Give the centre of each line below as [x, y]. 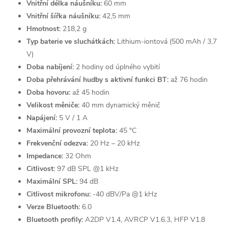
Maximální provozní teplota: [72, 131]
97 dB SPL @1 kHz [87, 169]
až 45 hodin [91, 92]
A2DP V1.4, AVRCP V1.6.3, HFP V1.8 [144, 220]
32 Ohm [77, 156]
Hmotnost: [44, 29]
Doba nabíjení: [50, 67]
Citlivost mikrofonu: [59, 194]
